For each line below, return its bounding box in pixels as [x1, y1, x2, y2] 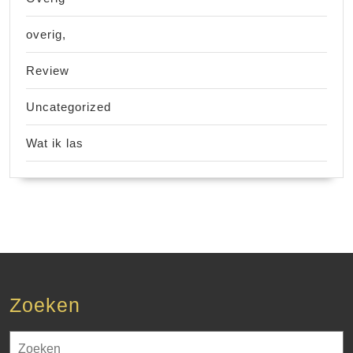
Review [26, 63, 69, 77]
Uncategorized [26, 99, 111, 113]
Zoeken [9, 293, 80, 316]
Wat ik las [26, 136, 84, 150]
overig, [26, 27, 66, 41]
